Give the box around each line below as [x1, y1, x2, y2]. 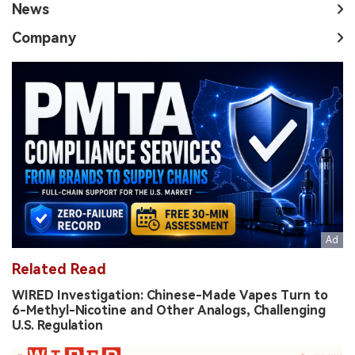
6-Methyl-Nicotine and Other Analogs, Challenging [12, 303, 326, 319]
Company [12, 29, 76, 46]
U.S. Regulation [12, 318, 103, 334]
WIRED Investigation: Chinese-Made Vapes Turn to [12, 288, 328, 303]
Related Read [12, 261, 106, 278]
